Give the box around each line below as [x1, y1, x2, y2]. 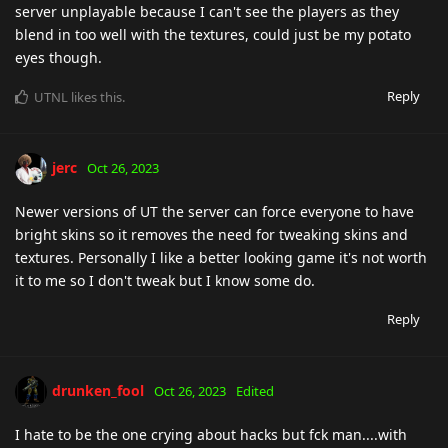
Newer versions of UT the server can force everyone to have [15, 201, 414, 221]
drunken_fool [52, 380, 144, 400]
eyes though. [15, 47, 102, 67]
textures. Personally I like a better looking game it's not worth [15, 247, 427, 267]
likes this [68, 87, 122, 106]
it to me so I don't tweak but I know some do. [15, 270, 315, 290]
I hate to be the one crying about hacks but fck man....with [15, 424, 407, 444]
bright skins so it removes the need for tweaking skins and [15, 224, 408, 244]
